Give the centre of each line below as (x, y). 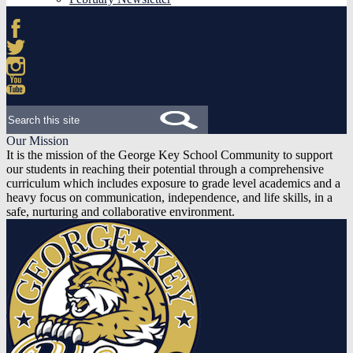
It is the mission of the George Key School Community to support (169, 155)
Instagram (31, 82)
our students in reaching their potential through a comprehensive (165, 169)
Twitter (24, 63)
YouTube (29, 101)
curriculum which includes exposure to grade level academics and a (173, 183)
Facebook (31, 45)
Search (22, 111)
